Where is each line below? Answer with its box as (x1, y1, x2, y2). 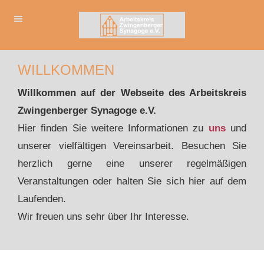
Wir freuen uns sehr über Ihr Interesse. (18, 211, 189, 223)
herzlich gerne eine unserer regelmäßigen (18, 158, 246, 170)
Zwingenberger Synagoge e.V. (18, 105, 156, 117)
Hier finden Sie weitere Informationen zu (18, 123, 209, 134)
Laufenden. (18, 193, 66, 205)
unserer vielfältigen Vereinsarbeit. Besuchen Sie (18, 140, 246, 152)
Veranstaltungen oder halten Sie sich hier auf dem (18, 176, 246, 187)
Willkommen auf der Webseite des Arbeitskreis (18, 87, 246, 99)
